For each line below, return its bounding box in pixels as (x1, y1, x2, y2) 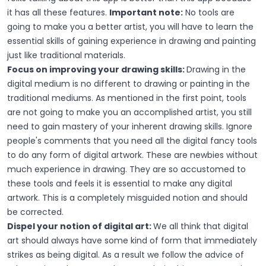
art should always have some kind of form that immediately (7, 234, 257, 246)
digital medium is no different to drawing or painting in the (7, 77, 250, 90)
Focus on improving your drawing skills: (7, 63, 186, 75)
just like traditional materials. (7, 49, 125, 61)
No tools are (183, 6, 235, 18)
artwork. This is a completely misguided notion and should (7, 191, 248, 204)
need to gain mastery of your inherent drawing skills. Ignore (7, 120, 252, 132)
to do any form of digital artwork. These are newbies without (7, 148, 258, 161)
